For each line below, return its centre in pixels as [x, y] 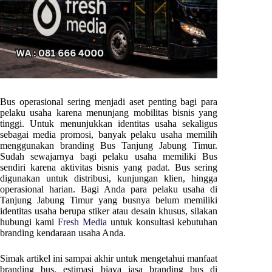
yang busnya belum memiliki [158, 200]
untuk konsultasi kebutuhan [162, 222]
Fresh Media [82, 222]
